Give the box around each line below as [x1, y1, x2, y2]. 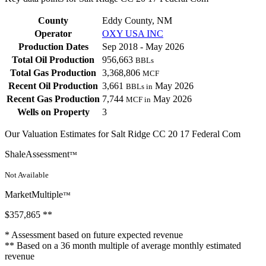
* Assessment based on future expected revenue [5, 230, 183, 240]
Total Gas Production [10, 68, 96, 78]
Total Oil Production [12, 55, 94, 65]
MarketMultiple [5, 189, 63, 200]
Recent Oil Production [8, 81, 98, 91]
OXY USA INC [102, 28, 163, 39]
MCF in [126, 95, 151, 104]
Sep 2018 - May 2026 [102, 42, 184, 52]
